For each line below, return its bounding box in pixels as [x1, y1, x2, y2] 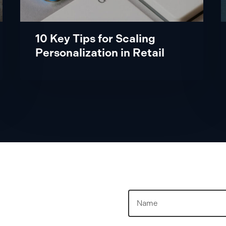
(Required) [150, 200, 190, 210]
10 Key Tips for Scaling [35, 31, 156, 45]
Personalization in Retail [35, 45, 165, 60]
